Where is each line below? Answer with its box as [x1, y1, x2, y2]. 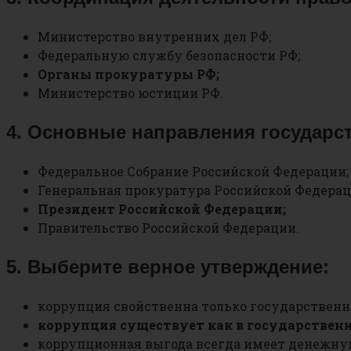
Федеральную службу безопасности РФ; [38, 47, 300, 64]
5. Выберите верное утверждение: [6, 255, 329, 277]
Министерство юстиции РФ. [38, 85, 223, 102]
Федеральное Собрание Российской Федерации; [38, 163, 349, 180]
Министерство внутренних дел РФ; [38, 28, 271, 45]
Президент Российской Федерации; [38, 201, 286, 218]
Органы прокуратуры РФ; [38, 66, 219, 83]
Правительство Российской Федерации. [38, 219, 299, 237]
